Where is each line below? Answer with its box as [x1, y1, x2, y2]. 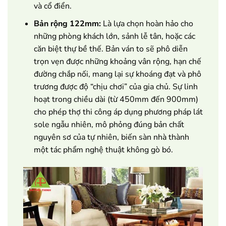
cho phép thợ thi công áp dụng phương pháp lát [33, 106, 203, 118]
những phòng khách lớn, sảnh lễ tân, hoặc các [33, 30, 195, 42]
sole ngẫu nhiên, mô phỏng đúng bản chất [33, 119, 184, 130]
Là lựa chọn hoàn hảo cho [100, 18, 193, 29]
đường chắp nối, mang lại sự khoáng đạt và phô [33, 68, 201, 80]
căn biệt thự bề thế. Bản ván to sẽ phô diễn [33, 43, 188, 54]
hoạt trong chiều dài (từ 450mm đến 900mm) [33, 93, 198, 105]
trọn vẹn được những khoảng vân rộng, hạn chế [33, 55, 201, 67]
